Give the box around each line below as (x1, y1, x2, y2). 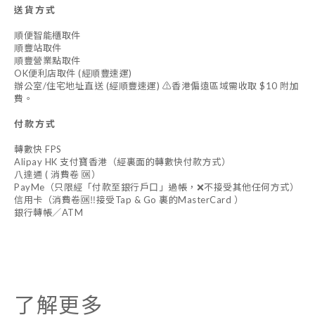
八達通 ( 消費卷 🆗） (14, 169, 101, 180)
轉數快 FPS (14, 143, 62, 155)
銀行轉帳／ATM (14, 207, 83, 218)
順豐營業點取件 (14, 55, 81, 66)
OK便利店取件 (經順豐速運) (14, 67, 132, 79)
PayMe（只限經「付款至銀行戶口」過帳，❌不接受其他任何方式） (14, 181, 299, 193)
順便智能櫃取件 (14, 30, 81, 41)
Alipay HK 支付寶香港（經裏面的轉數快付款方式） (14, 156, 231, 167)
